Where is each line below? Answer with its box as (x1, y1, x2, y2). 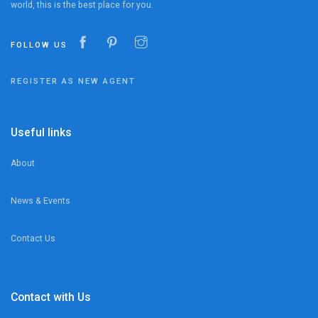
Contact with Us (11, 290, 91, 304)
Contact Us (11, 233, 55, 243)
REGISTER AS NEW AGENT (11, 75, 136, 86)
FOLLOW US (11, 39, 67, 50)
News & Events (11, 195, 70, 206)
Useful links (11, 125, 72, 139)
